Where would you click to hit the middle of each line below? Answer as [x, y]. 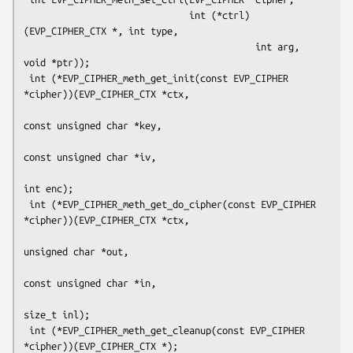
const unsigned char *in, [90, 282]
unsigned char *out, [76, 251]
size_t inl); [57, 314]
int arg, [139, 46]
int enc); [48, 188]
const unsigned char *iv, [90, 156]
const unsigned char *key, [93, 125]
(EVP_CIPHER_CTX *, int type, [101, 30]
